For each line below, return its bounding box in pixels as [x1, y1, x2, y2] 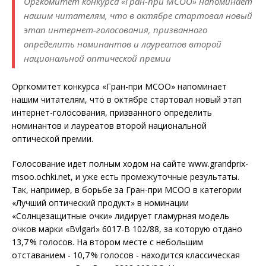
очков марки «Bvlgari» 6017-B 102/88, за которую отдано [12, 223, 242, 235]
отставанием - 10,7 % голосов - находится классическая [12, 249, 240, 261]
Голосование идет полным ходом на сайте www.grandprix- [12, 158, 248, 170]
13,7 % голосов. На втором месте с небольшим [12, 236, 203, 248]
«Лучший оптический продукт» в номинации [12, 197, 189, 209]
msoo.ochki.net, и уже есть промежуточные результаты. [12, 171, 239, 183]
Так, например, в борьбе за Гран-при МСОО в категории [12, 184, 242, 196]
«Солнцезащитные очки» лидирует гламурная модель [12, 210, 229, 222]
